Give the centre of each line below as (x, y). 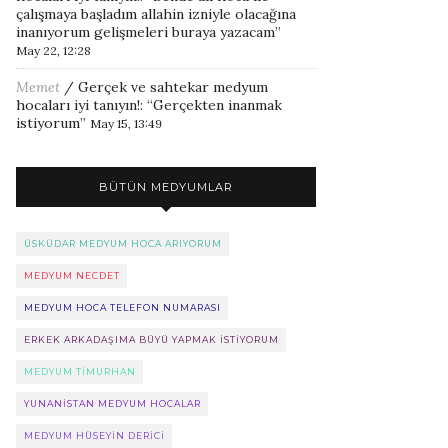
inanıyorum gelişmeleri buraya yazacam (145, 32)
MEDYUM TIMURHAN (80, 371)
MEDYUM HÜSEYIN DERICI (94, 435)
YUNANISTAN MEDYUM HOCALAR (112, 403)
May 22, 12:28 (53, 50)
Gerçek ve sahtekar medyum (173, 87)
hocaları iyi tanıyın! (78, 105)
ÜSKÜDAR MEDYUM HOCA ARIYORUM (123, 243)
